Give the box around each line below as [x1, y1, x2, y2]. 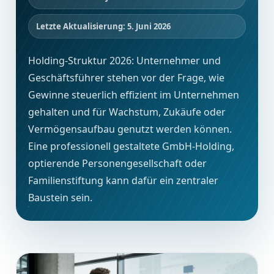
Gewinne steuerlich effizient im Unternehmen [28, 88, 239, 102]
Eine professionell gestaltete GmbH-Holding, [28, 139, 234, 154]
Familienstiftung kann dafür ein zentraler [28, 174, 218, 188]
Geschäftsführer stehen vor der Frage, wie [28, 71, 224, 85]
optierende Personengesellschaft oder [28, 157, 207, 171]
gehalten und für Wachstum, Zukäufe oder [28, 105, 226, 119]
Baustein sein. [28, 191, 92, 205]
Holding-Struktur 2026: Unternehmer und [28, 54, 221, 68]
